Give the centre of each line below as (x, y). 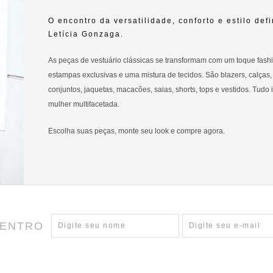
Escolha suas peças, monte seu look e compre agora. (136, 131)
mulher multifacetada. (84, 105)
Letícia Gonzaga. (86, 34)
